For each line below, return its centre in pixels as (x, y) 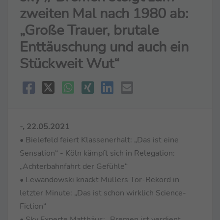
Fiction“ (33, 206)
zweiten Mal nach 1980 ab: (104, 13)
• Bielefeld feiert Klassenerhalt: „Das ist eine (99, 140)
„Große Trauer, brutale (89, 30)
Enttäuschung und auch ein (104, 47)
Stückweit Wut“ (69, 63)
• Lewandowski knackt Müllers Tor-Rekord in (99, 179)
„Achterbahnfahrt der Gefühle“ (74, 166)
